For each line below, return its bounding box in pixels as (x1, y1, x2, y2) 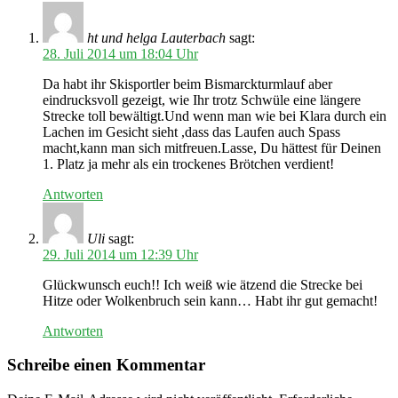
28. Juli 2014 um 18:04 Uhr (43, 45, 198, 61)
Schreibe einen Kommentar (7, 355, 205, 375)
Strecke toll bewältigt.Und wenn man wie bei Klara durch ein (43, 107, 386, 123)
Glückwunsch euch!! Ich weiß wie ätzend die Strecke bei (43, 276, 362, 292)
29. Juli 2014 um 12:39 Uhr (43, 246, 198, 262)
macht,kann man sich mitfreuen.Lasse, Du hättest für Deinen (43, 139, 381, 155)
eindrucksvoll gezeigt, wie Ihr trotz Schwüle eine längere (43, 92, 361, 107)
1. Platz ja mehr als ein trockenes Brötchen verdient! (43, 155, 334, 171)
